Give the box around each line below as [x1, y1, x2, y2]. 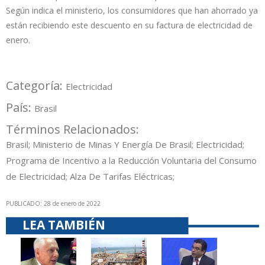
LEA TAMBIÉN [22, 216, 105, 234]
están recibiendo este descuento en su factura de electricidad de [6, 20, 253, 31]
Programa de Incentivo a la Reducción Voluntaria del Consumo [6, 154, 257, 167]
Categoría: [6, 77, 66, 94]
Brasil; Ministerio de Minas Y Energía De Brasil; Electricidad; [6, 138, 244, 151]
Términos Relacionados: [6, 121, 142, 138]
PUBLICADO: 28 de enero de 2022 [6, 199, 101, 208]
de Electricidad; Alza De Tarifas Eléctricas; [6, 170, 174, 183]
